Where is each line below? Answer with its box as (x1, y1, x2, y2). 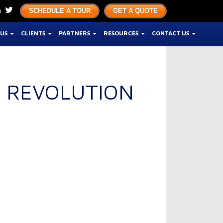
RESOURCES (104, 29, 140, 37)
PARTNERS (59, 29, 92, 37)
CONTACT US (152, 29, 191, 37)
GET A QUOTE (113, 7, 158, 14)
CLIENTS (21, 29, 47, 37)
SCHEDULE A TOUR (29, 7, 91, 14)
